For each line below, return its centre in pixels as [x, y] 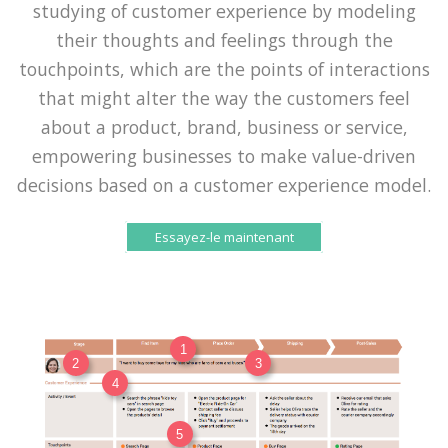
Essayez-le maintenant [224, 237]
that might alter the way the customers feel [224, 98]
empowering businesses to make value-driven [224, 156]
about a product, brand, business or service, [224, 127]
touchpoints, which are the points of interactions [224, 69]
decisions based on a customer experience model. [224, 185]
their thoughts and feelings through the [224, 40]
